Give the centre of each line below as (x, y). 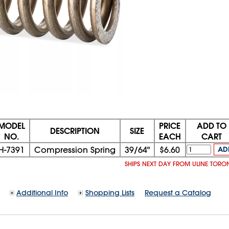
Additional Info (42, 192)
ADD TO (212, 125)
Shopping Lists (110, 192)
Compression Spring (75, 150)
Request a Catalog (178, 192)
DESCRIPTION (75, 130)
